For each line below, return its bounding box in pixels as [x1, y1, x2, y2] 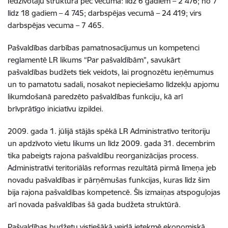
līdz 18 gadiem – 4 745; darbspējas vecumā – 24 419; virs [8, 8, 202, 18]
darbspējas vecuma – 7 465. [8, 20, 104, 30]
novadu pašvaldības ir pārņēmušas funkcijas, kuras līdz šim [8, 175, 210, 185]
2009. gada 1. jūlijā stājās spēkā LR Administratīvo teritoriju [8, 126, 210, 136]
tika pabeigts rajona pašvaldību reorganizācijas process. [8, 151, 198, 160]
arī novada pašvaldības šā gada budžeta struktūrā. [8, 199, 181, 209]
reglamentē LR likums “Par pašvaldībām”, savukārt [8, 55, 180, 65]
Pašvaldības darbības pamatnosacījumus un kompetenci [8, 43, 199, 52]
